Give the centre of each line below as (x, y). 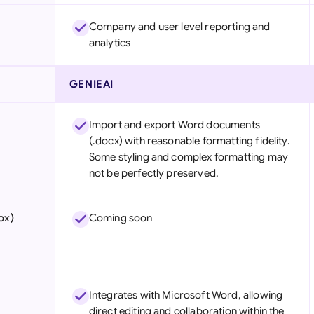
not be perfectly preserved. (154, 173)
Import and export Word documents (174, 125)
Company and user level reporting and (179, 27)
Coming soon (121, 218)
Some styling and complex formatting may (188, 157)
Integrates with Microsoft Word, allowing (186, 295)
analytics (110, 43)
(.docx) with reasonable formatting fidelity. (189, 141)
